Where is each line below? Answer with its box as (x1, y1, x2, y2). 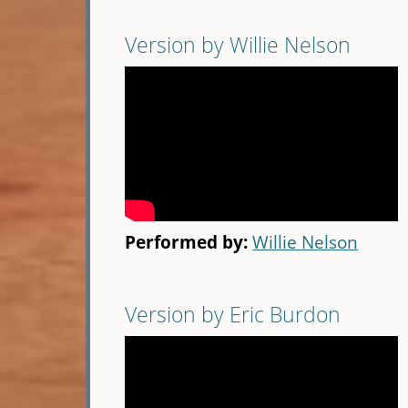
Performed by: (125, 229, 253, 255)
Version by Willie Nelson (125, 30, 352, 60)
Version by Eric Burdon (125, 300, 342, 330)
